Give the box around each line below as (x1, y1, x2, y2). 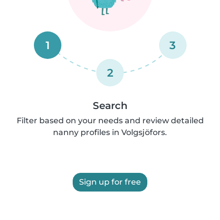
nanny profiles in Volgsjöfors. (53, 128, 167, 137)
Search (92, 100, 128, 111)
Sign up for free (79, 177, 141, 187)
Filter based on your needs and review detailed (16, 116, 204, 125)
